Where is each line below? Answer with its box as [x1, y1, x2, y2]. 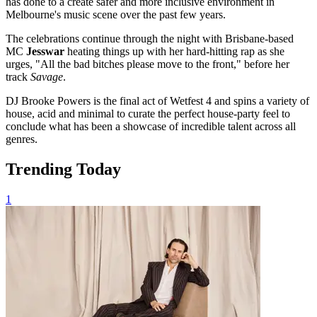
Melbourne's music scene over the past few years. [6, 8, 226, 21]
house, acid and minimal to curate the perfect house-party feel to [6, 107, 290, 120]
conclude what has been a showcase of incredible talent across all [6, 120, 296, 132]
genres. [6, 132, 38, 145]
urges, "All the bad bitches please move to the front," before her [6, 57, 289, 70]
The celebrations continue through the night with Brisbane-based [6, 32, 294, 45]
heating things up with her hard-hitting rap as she [67, 45, 284, 57]
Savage [30, 70, 63, 83]
